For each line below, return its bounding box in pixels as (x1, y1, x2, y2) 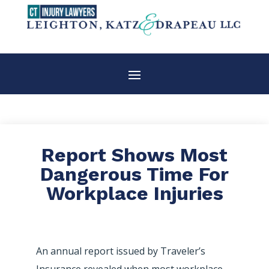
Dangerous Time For (40, 162, 229, 186)
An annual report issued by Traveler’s (36, 244, 205, 258)
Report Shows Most (41, 143, 228, 166)
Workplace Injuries (46, 181, 223, 205)
